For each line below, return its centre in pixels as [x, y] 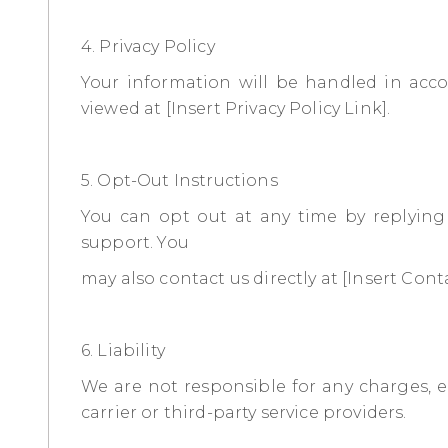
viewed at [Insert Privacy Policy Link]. [236, 108]
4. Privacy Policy [148, 46]
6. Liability [123, 350]
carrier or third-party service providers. [244, 412]
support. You [135, 242]
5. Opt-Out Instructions [179, 180]
